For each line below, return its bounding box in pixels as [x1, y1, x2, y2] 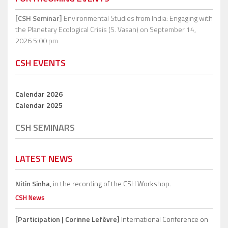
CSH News [15, 192, 45, 203]
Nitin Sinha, [15, 178, 51, 189]
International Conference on [120, 214, 208, 225]
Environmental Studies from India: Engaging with [62, 13, 213, 24]
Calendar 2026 [15, 89, 63, 100]
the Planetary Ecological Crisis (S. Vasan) [15, 24, 138, 35]
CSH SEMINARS [15, 121, 75, 135]
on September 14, [138, 24, 196, 35]
